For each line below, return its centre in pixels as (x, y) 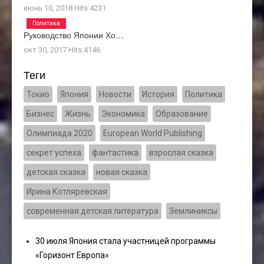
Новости (115, 94)
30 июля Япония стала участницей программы (126, 241)
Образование (182, 113)
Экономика (123, 113)
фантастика (115, 152)
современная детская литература (93, 211)
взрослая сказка (181, 152)
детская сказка (56, 172)
